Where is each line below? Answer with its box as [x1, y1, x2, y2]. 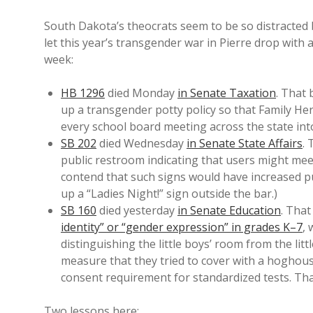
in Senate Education [177, 203, 281, 218]
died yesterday [96, 203, 177, 218]
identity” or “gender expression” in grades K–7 [61, 219, 303, 235]
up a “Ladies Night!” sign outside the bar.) [61, 186, 277, 201]
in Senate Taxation [177, 85, 276, 101]
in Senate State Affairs [187, 136, 303, 151]
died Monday [105, 85, 177, 101]
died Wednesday [96, 136, 187, 151]
